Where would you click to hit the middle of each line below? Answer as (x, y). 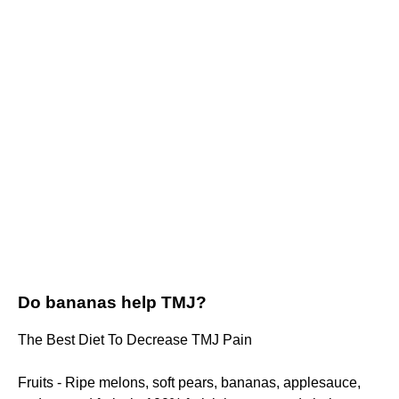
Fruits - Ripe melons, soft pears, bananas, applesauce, (189, 383)
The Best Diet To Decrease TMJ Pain (135, 340)
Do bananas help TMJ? (112, 303)
